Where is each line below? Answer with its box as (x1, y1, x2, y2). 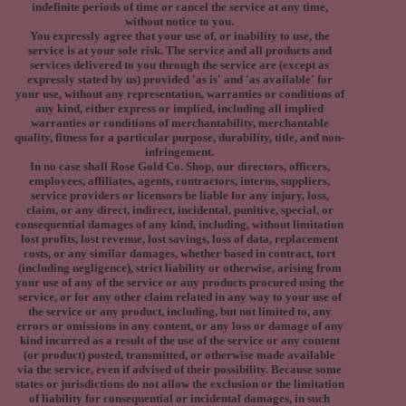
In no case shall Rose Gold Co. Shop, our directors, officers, (29, 159, 330, 174)
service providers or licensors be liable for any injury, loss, (30, 188, 329, 203)
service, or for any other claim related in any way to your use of (17, 290, 342, 304)
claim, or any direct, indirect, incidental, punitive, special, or (25, 203, 333, 217)
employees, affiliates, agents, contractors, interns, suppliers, (29, 174, 330, 188)
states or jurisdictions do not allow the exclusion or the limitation (14, 377, 344, 391)
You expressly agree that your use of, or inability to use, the (29, 29, 330, 43)
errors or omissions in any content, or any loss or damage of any (15, 319, 343, 333)
